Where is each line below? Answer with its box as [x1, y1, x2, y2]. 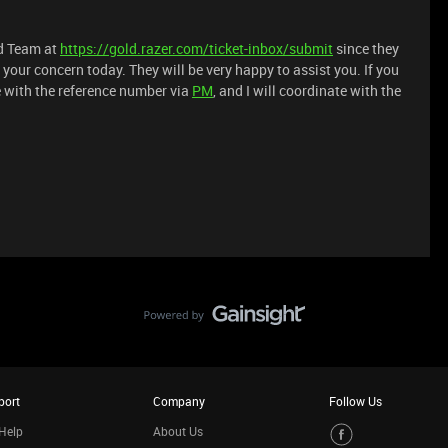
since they [333, 39, 399, 58]
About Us [152, 423, 203, 439]
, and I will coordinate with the [213, 81, 401, 100]
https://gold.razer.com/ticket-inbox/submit [60, 39, 333, 58]
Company [152, 393, 205, 409]
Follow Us [329, 393, 382, 409]
